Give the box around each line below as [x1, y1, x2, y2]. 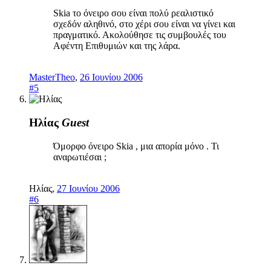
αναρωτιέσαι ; [53, 151, 106, 162]
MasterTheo [29, 72, 75, 83]
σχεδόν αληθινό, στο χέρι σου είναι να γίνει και [53, 19, 235, 30]
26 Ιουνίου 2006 [80, 72, 143, 83]
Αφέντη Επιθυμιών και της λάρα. [53, 41, 180, 51]
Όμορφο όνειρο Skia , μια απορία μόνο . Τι [53, 140, 219, 151]
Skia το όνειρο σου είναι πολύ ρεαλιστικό [53, 8, 214, 19]
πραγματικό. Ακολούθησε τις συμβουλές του [53, 30, 226, 41]
